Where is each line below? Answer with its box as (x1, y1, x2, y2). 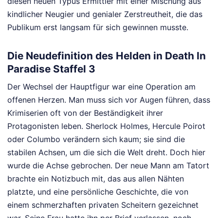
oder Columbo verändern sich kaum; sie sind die (7, 134, 185, 145)
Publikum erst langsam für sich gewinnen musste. (7, 22, 188, 32)
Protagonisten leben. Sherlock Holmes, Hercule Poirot (7, 121, 205, 131)
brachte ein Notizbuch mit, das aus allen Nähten (7, 174, 184, 184)
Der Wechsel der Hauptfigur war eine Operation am (7, 82, 196, 92)
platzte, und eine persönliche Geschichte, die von (7, 187, 188, 197)
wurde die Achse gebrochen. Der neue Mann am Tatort (7, 161, 209, 171)
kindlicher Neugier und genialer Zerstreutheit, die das (7, 9, 202, 19)
